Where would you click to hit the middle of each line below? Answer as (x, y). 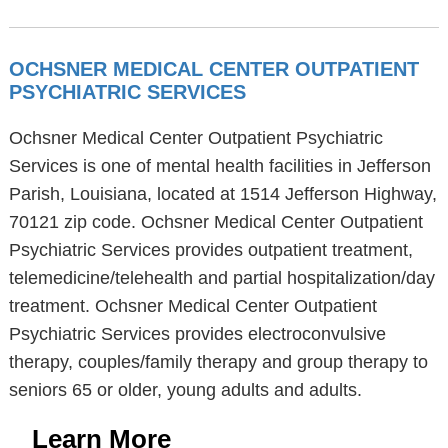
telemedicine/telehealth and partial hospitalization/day (221, 278)
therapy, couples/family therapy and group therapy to (218, 362)
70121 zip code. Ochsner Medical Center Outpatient (215, 222)
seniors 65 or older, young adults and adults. (185, 390)
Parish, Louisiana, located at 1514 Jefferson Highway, (222, 194)
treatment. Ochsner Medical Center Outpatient (192, 306)
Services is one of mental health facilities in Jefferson (219, 166)
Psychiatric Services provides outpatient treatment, (210, 250)
